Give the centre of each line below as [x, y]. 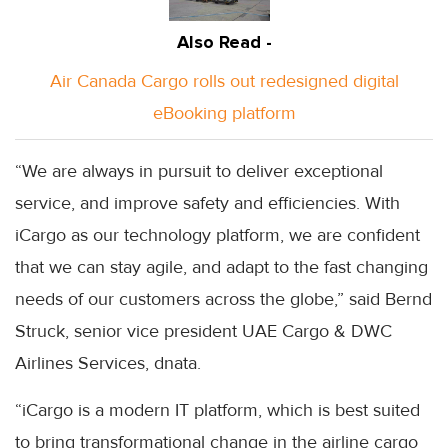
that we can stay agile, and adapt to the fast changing [221, 267]
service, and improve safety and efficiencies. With [207, 203]
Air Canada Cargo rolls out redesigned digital [224, 81]
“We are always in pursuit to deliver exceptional [199, 171]
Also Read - [224, 42]
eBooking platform [224, 113]
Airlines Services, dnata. [108, 363]
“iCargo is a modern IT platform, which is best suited [217, 410]
